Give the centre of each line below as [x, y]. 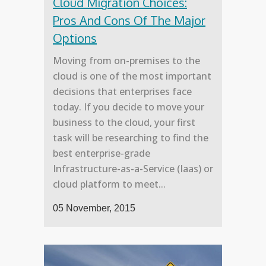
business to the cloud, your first [124, 123]
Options [75, 38]
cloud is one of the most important [132, 76]
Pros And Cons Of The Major [129, 20]
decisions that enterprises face [122, 92]
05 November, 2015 [94, 208]
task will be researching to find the [131, 138]
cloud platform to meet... [109, 184]
